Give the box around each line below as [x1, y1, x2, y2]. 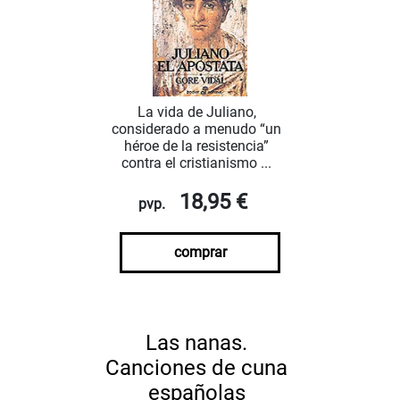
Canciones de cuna [105, 354, 287, 380]
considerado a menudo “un [112, 120, 281, 137]
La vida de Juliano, [137, 103, 256, 121]
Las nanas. [146, 329, 247, 355]
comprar [173, 243, 227, 261]
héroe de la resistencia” [124, 137, 269, 154]
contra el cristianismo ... [121, 154, 271, 171]
